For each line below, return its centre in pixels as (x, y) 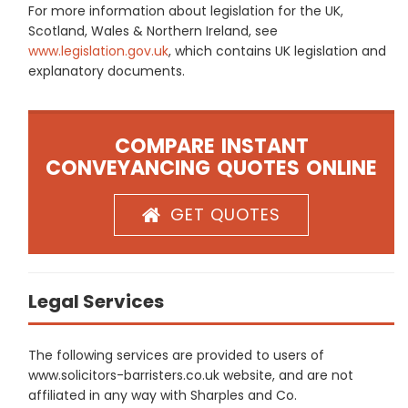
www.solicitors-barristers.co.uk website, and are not (191, 375)
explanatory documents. (107, 71)
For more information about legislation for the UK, (186, 11)
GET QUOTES (225, 214)
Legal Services (96, 301)
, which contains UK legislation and (277, 51)
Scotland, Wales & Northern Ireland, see (153, 31)
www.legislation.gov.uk (98, 51)
